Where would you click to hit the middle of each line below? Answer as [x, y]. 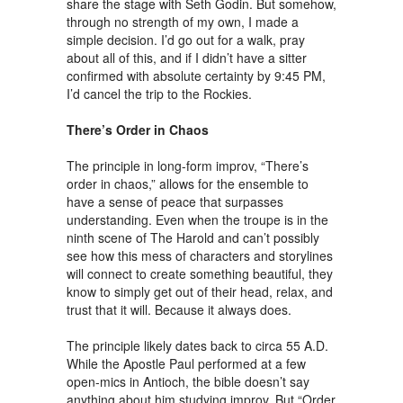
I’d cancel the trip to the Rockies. [159, 94]
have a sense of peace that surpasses [175, 201]
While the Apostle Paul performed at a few [186, 363]
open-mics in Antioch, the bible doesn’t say [188, 381]
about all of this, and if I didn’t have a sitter [187, 58]
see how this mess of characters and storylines [200, 255]
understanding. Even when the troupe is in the [197, 219]
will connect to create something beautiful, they [200, 273]
